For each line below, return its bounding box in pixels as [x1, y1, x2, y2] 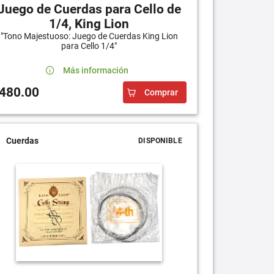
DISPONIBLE [138, 136, 182, 145]
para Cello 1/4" [61, 40, 117, 51]
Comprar [144, 87, 178, 97]
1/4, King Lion [49, 16, 130, 31]
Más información [62, 65, 128, 75]
